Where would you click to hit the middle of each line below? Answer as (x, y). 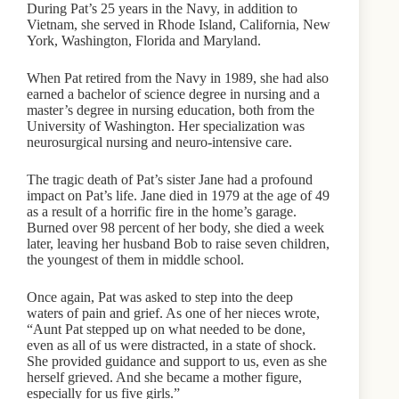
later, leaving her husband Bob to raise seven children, (178, 243)
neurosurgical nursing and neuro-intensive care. (159, 142)
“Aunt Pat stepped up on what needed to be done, (166, 329)
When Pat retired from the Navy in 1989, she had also (178, 77)
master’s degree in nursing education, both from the (171, 110)
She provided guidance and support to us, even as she (177, 361)
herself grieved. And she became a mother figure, (164, 377)
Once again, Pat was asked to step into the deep (160, 297)
